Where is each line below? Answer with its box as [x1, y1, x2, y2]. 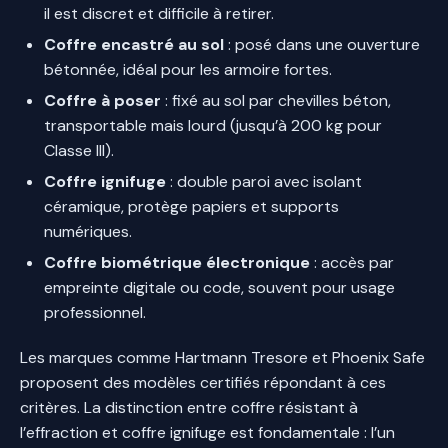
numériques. [44, 220, 132, 242]
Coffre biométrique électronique [44, 251, 310, 273]
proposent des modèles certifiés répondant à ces [20, 371, 386, 393]
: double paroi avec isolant [166, 170, 362, 192]
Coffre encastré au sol [44, 33, 224, 55]
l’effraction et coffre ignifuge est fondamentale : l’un [20, 421, 395, 443]
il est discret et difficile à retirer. [44, 2, 274, 24]
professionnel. [44, 301, 146, 323]
